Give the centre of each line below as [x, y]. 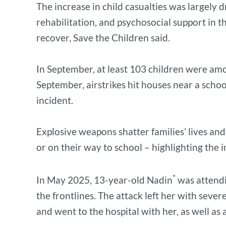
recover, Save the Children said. [104, 38]
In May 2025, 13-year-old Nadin [104, 180]
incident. [56, 100]
